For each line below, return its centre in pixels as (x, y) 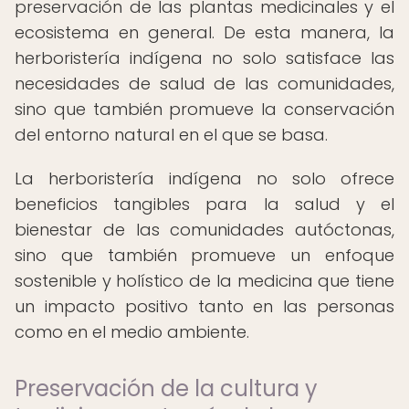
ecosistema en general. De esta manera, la (204, 32)
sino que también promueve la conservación (204, 109)
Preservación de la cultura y (166, 388)
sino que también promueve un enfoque (204, 255)
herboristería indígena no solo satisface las (204, 58)
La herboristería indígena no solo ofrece (204, 178)
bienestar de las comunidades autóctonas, (204, 230)
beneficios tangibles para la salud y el (204, 204)
